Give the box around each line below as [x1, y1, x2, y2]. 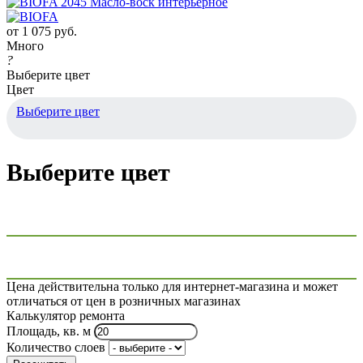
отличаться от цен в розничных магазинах [6, 294, 241, 309]
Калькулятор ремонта [6, 309, 125, 323]
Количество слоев [6, 340, 105, 355]
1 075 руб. [22, 23, 77, 38]
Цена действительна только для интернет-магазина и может [6, 280, 338, 294]
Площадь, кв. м [6, 324, 91, 339]
